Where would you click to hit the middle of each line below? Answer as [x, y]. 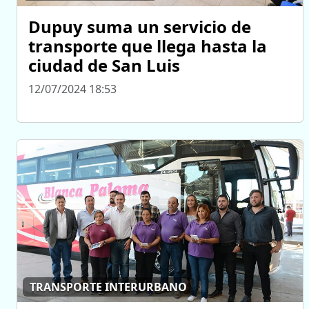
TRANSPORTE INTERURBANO [109, 287]
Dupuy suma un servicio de [140, 27]
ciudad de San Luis [106, 66]
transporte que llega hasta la [148, 46]
